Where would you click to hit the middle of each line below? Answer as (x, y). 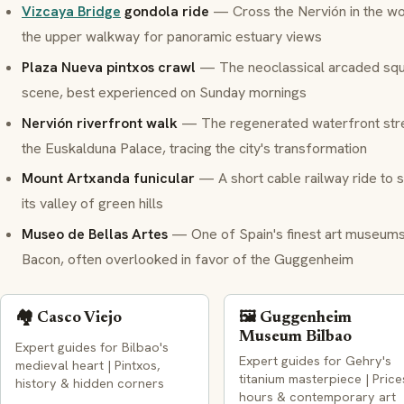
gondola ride (165, 12)
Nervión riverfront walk (100, 123)
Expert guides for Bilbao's (92, 347)
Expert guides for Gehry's (315, 361)
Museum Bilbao (295, 337)
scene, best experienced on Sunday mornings (164, 92)
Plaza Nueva (64, 67)
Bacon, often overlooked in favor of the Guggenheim (188, 259)
